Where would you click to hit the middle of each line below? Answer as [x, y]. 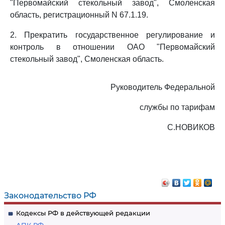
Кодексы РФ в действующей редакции [83, 213]
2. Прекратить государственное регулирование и [113, 35]
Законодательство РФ [50, 196]
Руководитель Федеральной [163, 87]
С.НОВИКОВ [191, 127]
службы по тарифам [177, 107]
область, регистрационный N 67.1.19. [79, 15]
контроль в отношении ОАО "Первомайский [113, 47]
